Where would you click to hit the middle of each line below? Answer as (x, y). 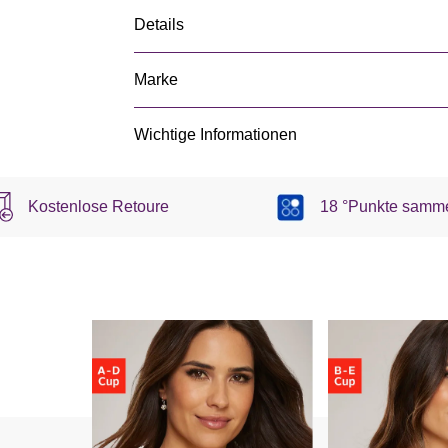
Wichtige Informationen (215, 134)
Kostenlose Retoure (98, 207)
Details (159, 24)
